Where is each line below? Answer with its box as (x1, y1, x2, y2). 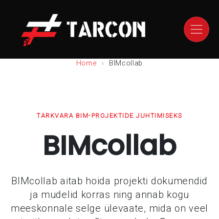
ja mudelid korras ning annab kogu (29, 189, 190, 200)
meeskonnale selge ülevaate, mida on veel (10, 202, 208, 214)
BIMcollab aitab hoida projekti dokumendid (11, 175, 208, 187)
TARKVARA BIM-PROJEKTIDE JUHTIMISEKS (37, 112, 182, 119)
